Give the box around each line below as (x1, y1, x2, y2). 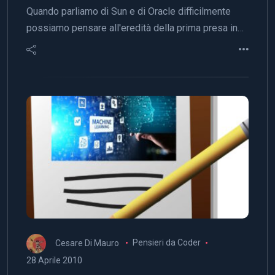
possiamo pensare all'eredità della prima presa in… (26, 21, 244, 34)
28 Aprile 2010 (26, 255, 82, 265)
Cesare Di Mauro (55, 238, 119, 248)
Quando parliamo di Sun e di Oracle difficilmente (26, 5, 231, 17)
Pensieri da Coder (132, 238, 201, 248)
